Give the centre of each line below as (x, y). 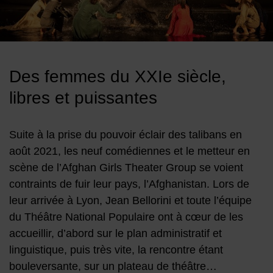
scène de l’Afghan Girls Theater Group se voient (126, 168)
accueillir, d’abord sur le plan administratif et (115, 234)
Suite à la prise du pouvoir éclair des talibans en (126, 135)
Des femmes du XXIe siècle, (118, 77)
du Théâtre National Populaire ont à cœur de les (126, 217)
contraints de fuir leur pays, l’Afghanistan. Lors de (129, 184)
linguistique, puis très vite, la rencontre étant (116, 250)
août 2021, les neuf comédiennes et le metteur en (129, 151)
